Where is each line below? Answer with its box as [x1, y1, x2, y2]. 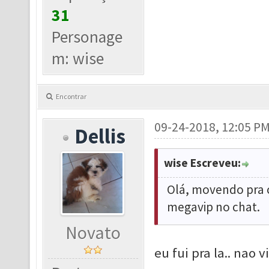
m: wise [52, 48, 104, 69]
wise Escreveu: [163, 156, 241, 170]
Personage [52, 26, 123, 47]
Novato [65, 222, 121, 244]
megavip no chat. [166, 199, 260, 215]
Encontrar [56, 92, 86, 101]
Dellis [74, 123, 125, 149]
